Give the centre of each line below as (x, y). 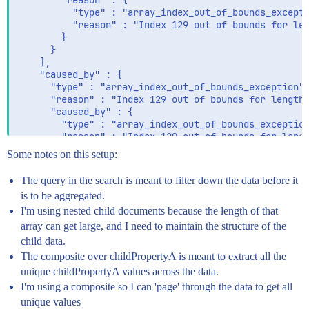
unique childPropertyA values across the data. (120, 271)
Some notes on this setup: (62, 154)
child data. (43, 241)
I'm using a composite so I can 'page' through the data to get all (157, 287)
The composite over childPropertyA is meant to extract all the (153, 256)
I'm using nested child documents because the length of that (149, 211)
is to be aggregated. (63, 196)
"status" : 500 (61, 186)
